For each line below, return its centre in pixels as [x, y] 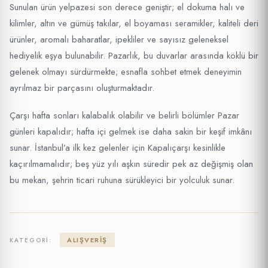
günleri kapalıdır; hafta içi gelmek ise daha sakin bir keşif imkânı [131, 131]
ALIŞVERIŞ [87, 240]
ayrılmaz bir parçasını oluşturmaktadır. [82, 88]
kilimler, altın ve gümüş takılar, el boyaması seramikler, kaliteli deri [134, 23]
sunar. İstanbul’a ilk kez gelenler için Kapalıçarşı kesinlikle [118, 147]
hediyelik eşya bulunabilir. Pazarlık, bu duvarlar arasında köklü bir [134, 55]
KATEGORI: [31, 240]
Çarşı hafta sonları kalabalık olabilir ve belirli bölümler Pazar [124, 115]
